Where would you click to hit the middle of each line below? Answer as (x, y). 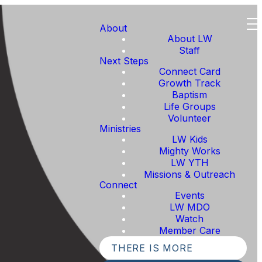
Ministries (120, 129)
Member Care (189, 230)
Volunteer (189, 118)
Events (189, 195)
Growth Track (189, 83)
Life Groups (189, 106)
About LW (189, 39)
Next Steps (124, 61)
